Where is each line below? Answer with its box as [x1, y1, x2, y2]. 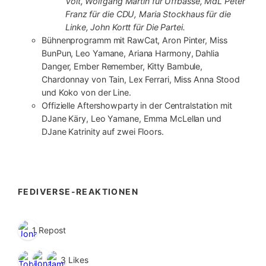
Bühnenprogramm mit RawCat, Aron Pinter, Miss [42, 34, 227, 45]
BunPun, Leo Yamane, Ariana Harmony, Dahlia [42, 47, 219, 58]
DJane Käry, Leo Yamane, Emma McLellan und [42, 113, 221, 123]
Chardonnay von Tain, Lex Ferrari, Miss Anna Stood [42, 74, 240, 84]
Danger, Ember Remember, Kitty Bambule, [42, 61, 203, 71]
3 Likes [61, 255, 88, 265]
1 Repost [32, 224, 66, 235]
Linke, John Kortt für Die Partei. [65, 21, 185, 32]
